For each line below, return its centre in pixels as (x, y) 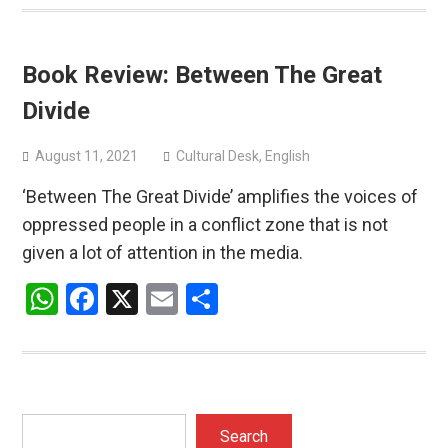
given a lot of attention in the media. (162, 252)
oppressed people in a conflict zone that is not (204, 224)
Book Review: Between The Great (201, 74)
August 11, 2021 (86, 155)
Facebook (164, 298)
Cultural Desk (217, 155)
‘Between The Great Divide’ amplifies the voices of (219, 196)
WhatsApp (129, 298)
